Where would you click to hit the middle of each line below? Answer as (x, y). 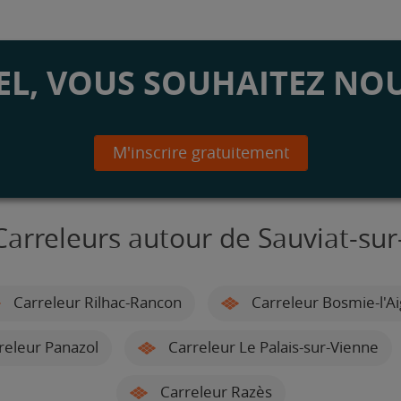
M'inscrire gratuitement (200, 153)
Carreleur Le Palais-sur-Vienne (272, 347)
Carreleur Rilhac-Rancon (96, 302)
